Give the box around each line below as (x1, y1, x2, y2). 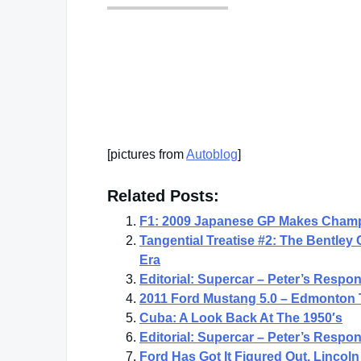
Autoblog (186, 147, 238, 161)
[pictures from (107, 147, 186, 161)
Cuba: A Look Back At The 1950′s (139, 310, 342, 325)
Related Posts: (107, 186, 219, 205)
